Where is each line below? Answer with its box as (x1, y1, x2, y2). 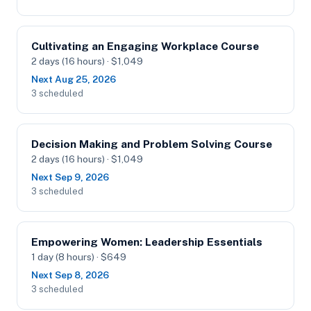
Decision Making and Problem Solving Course (31, 137, 272, 151)
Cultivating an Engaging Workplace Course (31, 40, 259, 53)
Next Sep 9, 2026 (31, 171, 109, 183)
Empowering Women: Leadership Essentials (31, 235, 262, 249)
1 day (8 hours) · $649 (31, 251, 126, 262)
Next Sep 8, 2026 (31, 269, 109, 280)
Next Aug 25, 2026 (31, 74, 116, 85)
